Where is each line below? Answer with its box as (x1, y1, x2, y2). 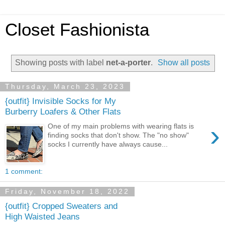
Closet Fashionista (5, 20, 149, 39)
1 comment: (5, 167, 43, 175)
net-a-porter (105, 58, 151, 67)
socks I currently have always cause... (48, 140, 168, 148)
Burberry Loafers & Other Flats (5, 106, 121, 117)
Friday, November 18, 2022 (5, 187, 130, 196)
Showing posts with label (15, 58, 106, 67)
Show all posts (158, 58, 210, 67)
